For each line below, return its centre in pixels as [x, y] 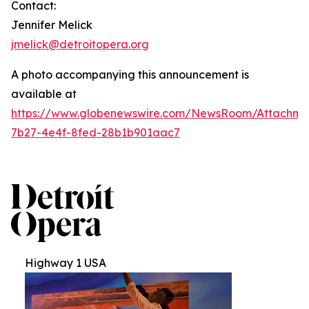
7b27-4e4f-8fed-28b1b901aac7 [96, 132]
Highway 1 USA [66, 262]
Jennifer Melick [52, 24]
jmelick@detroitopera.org [80, 44]
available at [44, 93]
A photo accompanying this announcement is [130, 74]
